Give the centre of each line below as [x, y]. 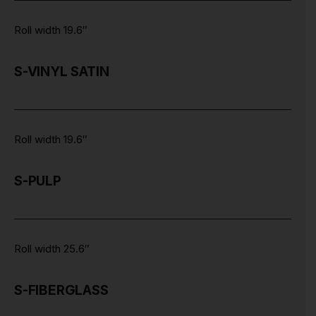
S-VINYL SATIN [62, 71]
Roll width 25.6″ [52, 248]
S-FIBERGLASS [61, 290]
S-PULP [38, 181]
